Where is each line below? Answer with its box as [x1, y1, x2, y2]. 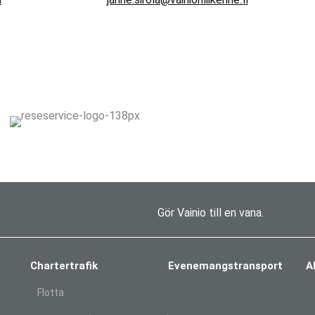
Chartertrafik [30, 259, 98, 273]
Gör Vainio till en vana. [157, 206, 264, 220]
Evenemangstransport [167, 259, 283, 273]
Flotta [37, 287, 65, 299]
